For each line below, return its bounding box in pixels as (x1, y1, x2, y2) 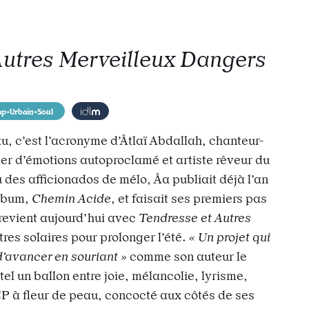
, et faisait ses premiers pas (111, 191, 267, 206)
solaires (23, 230, 68, 244)
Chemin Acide (32, 191, 111, 206)
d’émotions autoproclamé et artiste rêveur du (15, 152, 270, 167)
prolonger (100, 230, 155, 244)
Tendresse (139, 210, 198, 225)
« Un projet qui (189, 230, 270, 244)
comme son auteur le (130, 249, 247, 263)
